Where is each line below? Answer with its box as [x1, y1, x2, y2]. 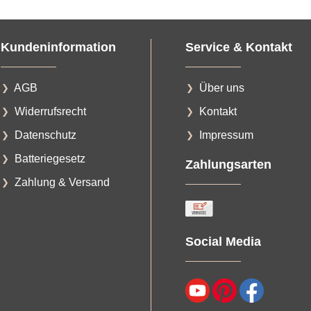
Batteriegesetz [15, 152, 85, 165]
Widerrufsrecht [15, 105, 86, 117]
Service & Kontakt [185, 40, 292, 54]
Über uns [199, 81, 244, 94]
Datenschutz [15, 128, 76, 141]
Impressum [199, 128, 253, 141]
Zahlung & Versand [15, 176, 110, 188]
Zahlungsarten [185, 157, 271, 171]
